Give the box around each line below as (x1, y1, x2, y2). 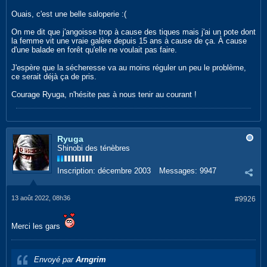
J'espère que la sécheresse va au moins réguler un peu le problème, (11, 63, 246, 72)
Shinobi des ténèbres (57, 144, 130, 153)
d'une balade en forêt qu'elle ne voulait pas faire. (11, 45, 177, 54)
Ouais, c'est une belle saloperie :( (11, 10, 126, 18)
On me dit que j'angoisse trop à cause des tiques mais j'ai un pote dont (11, 27, 256, 36)
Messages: (159, 166, 197, 175)
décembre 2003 (98, 166, 151, 175)
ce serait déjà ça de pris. (11, 72, 97, 81)
